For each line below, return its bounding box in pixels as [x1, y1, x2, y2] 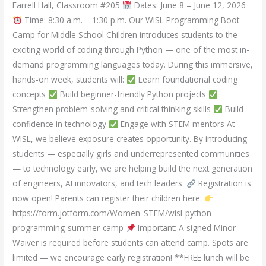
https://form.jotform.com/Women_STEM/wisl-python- [12, 207, 215, 219]
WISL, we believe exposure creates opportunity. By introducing [12, 133, 248, 145]
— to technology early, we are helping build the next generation [12, 163, 253, 175]
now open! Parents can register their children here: [12, 192, 205, 204]
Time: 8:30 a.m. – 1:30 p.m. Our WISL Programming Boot [21, 14, 239, 26]
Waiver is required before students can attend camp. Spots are [12, 237, 249, 249]
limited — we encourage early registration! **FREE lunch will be [12, 252, 250, 264]
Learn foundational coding [135, 74, 237, 85]
